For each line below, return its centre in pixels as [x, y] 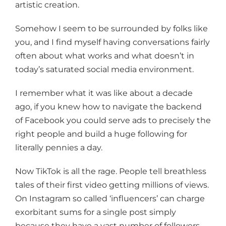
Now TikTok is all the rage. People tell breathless [111, 172]
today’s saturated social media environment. [104, 70]
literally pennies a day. [59, 148]
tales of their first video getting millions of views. [112, 185]
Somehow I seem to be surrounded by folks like [111, 29]
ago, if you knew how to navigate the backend [108, 107]
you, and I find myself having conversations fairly [112, 42]
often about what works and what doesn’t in [105, 56]
